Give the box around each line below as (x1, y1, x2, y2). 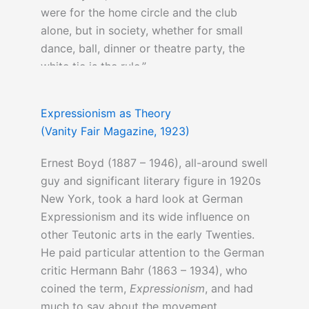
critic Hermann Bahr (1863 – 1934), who (40, 263, 248, 278)
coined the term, (40, 281, 130, 296)
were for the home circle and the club (40, 6, 237, 20)
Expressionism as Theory (40, 106, 171, 121)
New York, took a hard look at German (40, 192, 243, 206)
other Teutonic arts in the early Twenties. (40, 228, 255, 242)
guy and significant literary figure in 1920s (40, 174, 261, 188)
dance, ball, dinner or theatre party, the (40, 41, 245, 56)
